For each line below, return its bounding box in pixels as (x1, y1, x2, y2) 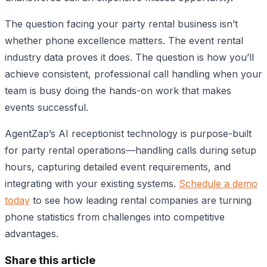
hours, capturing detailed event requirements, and (5, 160, 231, 173)
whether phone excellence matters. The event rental (5, 34, 243, 46)
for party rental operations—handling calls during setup (5, 144, 256, 156)
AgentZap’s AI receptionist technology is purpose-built (5, 127, 252, 139)
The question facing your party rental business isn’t (5, 17, 238, 30)
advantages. (5, 227, 58, 240)
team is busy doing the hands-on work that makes (5, 84, 231, 97)
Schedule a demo (179, 177, 257, 190)
